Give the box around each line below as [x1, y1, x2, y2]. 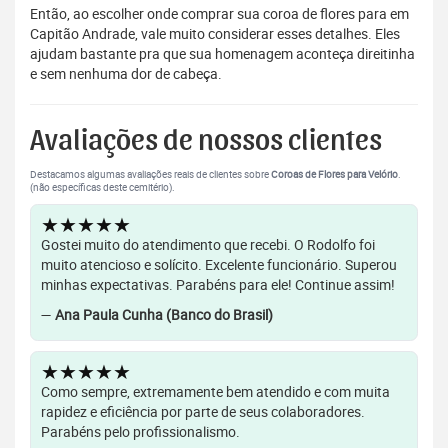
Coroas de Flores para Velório [271, 168, 398, 182]
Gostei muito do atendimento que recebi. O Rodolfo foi [41, 235, 375, 255]
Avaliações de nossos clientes [30, 126, 382, 157]
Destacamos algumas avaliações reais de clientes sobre [30, 168, 271, 182]
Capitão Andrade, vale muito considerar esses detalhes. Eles [30, 24, 400, 44]
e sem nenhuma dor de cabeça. [30, 64, 222, 84]
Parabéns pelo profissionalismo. [41, 422, 240, 442]
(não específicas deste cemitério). [30, 181, 175, 195]
